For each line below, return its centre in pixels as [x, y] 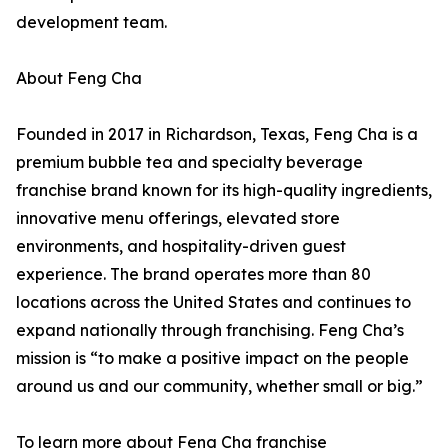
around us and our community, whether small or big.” [219, 386]
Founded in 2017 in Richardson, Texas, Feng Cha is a [217, 134]
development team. [91, 22]
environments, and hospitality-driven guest [181, 246]
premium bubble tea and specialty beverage [189, 162]
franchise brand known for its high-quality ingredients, [224, 190]
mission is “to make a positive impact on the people [212, 358]
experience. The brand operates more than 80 [193, 274]
